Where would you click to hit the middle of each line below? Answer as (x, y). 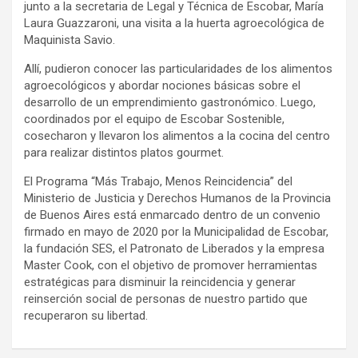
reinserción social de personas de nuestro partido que (166, 298)
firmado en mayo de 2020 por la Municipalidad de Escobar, (176, 231)
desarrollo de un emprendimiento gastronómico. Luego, (170, 102)
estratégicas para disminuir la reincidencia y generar (160, 282)
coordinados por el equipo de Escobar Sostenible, (154, 119)
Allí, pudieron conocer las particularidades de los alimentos (178, 68)
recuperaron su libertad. (86, 315)
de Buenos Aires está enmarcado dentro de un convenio (172, 215)
